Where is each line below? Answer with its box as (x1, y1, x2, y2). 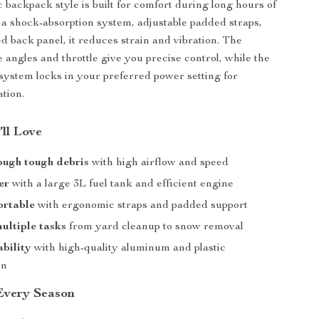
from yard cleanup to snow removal (66, 221, 244, 233)
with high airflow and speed (89, 157, 229, 169)
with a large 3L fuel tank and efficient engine (9, 179, 234, 190)
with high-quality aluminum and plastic (31, 243, 226, 254)
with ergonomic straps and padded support (35, 200, 249, 211)
